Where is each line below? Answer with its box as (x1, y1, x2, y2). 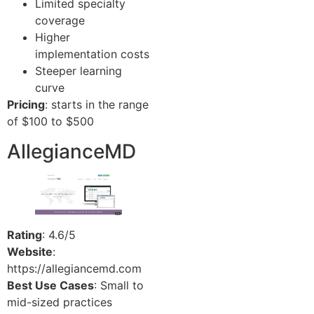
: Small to (94, 278, 144, 293)
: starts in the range (45, 97, 149, 112)
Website (7, 245, 53, 259)
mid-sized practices (7, 295, 112, 310)
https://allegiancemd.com (7, 261, 142, 276)
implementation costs (35, 47, 149, 62)
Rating (7, 228, 42, 243)
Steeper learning (35, 64, 122, 78)
